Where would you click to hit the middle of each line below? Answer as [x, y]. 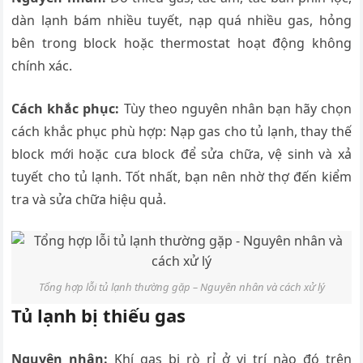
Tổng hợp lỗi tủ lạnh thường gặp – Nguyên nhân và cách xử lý [181, 286]
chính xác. [42, 66]
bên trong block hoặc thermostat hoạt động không [181, 43]
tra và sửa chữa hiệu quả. [89, 200]
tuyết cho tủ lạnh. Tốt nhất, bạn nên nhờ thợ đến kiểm [181, 177]
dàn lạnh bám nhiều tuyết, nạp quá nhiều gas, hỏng [181, 21]
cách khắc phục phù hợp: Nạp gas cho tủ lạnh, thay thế [181, 132]
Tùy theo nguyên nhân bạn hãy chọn [235, 109]
